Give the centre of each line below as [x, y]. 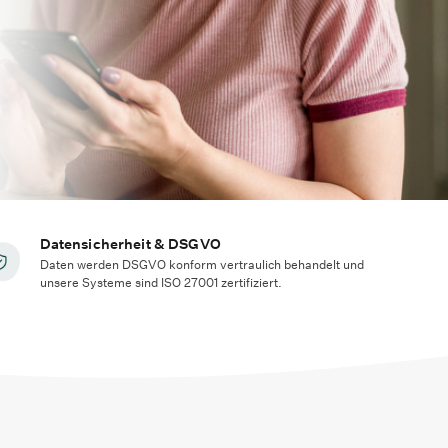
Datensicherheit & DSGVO [130, 244]
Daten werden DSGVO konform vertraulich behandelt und [201, 264]
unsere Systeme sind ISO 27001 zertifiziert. [160, 282]
